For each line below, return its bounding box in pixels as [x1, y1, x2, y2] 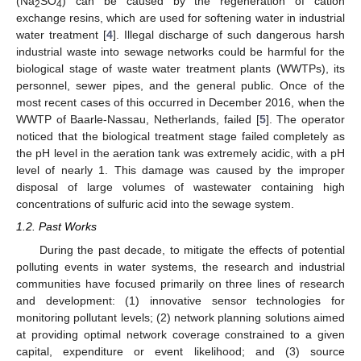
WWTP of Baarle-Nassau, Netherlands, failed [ [16, 113, 259, 127]
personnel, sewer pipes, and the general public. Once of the [16, 79, 345, 93]
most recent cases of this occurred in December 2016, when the [16, 96, 345, 110]
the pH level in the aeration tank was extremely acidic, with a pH [16, 147, 345, 160]
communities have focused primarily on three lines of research [16, 276, 345, 290]
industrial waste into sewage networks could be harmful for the [16, 45, 345, 59]
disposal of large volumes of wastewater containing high [16, 180, 345, 194]
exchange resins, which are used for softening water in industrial [16, 11, 345, 25]
